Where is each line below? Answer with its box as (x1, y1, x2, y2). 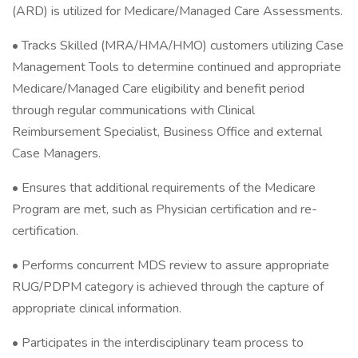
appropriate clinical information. (12, 300, 181, 317)
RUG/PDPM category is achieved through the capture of (12, 278, 324, 296)
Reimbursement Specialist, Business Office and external (12, 123, 322, 141)
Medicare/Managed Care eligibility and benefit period (12, 80, 304, 97)
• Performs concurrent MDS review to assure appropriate (12, 257, 329, 274)
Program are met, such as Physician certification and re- (12, 201, 317, 218)
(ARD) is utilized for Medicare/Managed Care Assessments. (12, 2, 343, 20)
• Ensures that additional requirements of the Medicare (12, 179, 316, 197)
